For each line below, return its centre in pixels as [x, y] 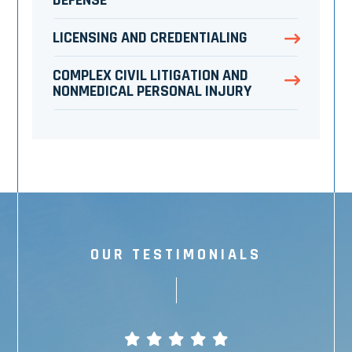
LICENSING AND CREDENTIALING [150, 38]
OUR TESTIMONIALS [176, 254]
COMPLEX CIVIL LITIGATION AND [150, 76]
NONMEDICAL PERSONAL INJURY [152, 92]
